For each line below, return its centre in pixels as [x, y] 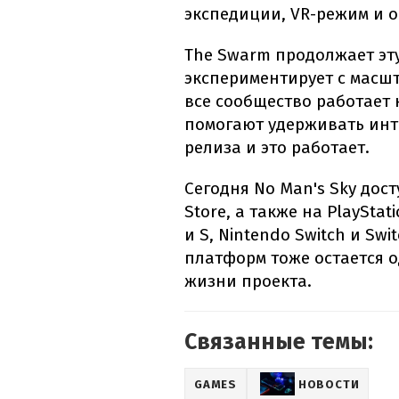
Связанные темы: [279, 342]
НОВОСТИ [329, 384]
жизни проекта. [248, 281]
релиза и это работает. [277, 148]
